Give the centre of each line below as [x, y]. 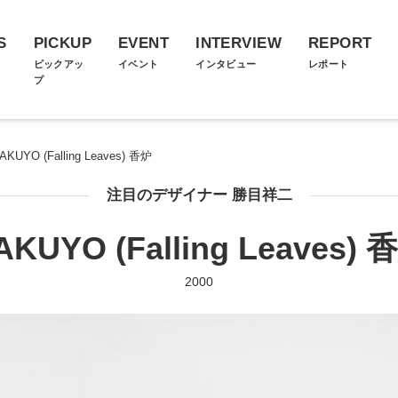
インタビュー [226, 64]
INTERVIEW [239, 43]
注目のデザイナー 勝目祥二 [199, 195]
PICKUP [63, 43]
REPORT [340, 43]
